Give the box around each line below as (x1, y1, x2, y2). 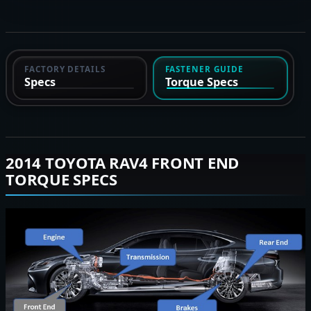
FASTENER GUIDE (165, 63, 244, 74)
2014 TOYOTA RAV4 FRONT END (6, 152, 239, 173)
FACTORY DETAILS (24, 63, 106, 74)
